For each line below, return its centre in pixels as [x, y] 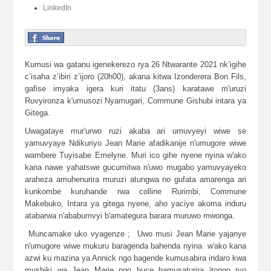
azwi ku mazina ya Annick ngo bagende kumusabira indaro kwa [135, 258]
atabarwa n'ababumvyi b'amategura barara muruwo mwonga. [130, 216]
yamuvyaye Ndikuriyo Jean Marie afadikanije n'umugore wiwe [135, 143]
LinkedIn [57, 8]
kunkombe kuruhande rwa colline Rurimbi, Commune [135, 191]
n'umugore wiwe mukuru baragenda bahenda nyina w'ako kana [135, 246]
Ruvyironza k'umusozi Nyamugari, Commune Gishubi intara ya [135, 101]
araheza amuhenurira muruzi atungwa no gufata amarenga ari [135, 179]
